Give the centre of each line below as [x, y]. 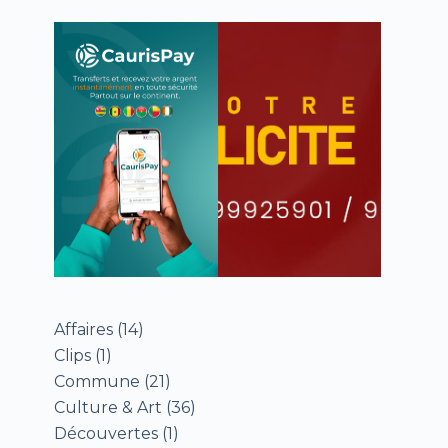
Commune [97, 382]
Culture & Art [108, 408]
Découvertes [106, 434]
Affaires [84, 330]
